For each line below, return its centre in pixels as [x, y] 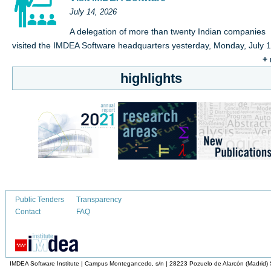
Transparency [99, 200]
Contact [28, 212]
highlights [151, 79]
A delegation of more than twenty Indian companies [168, 32]
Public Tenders [40, 200]
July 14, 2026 [93, 12]
